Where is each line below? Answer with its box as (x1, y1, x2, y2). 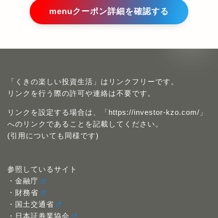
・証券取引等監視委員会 (7, 184, 93, 193)
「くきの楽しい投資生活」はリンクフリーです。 (7, 38, 179, 47)
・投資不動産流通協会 (7, 207, 85, 216)
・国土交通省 (7, 161, 54, 169)
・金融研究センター (7, 196, 77, 204)
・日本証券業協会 (7, 172, 70, 181)
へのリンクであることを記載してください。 (7, 80, 163, 89)
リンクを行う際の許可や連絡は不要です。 (7, 50, 155, 58)
